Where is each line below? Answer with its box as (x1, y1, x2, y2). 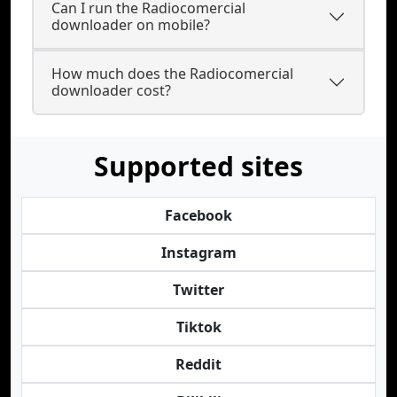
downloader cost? (51, 81, 171, 100)
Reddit (175, 354, 222, 374)
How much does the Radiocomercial (51, 64, 293, 83)
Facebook (165, 206, 232, 225)
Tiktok (175, 317, 222, 337)
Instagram (160, 243, 237, 262)
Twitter (173, 280, 224, 300)
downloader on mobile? (51, 15, 210, 35)
